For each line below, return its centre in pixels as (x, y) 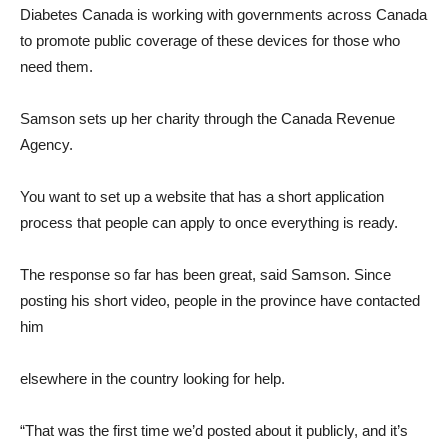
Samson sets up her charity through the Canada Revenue (207, 118)
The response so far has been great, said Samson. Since (205, 274)
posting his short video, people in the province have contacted (220, 300)
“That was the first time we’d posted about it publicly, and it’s (214, 430)
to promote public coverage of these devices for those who (210, 40)
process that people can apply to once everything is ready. (209, 222)
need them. (56, 66)
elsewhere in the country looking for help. (152, 378)
